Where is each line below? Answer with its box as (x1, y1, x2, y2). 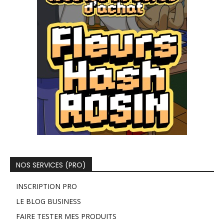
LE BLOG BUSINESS (16, 196, 81, 206)
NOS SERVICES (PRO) (16, 160, 86, 170)
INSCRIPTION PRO (16, 181, 77, 191)
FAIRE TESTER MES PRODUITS (16, 211, 116, 221)
